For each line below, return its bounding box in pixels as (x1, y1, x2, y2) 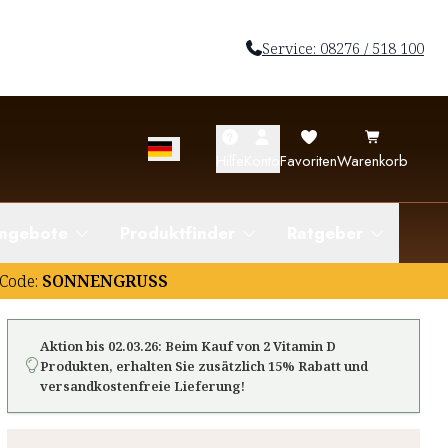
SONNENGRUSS (38, 270, 168, 293)
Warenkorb (337, 150, 408, 173)
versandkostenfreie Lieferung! (39, 377, 245, 396)
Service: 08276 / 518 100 (261, 38, 424, 58)
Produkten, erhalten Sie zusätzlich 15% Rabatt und (39, 357, 368, 376)
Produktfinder (120, 221, 235, 246)
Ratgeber (287, 221, 363, 246)
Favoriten (280, 150, 337, 173)
